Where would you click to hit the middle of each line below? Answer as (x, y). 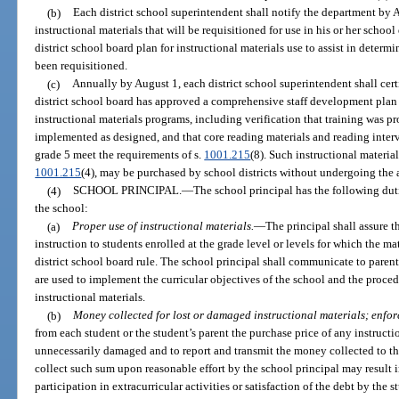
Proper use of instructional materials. (163, 226)
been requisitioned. (81, 66)
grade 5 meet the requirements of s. (120, 155)
